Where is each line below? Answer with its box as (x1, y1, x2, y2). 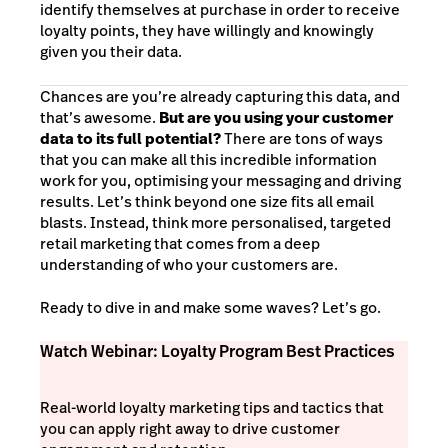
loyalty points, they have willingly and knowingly (40, 19, 374, 41)
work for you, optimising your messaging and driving (40, 169, 401, 191)
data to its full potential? (40, 127, 224, 149)
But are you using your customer (159, 106, 393, 128)
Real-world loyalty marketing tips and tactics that (40, 396, 384, 418)
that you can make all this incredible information (40, 148, 377, 170)
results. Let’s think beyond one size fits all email (40, 190, 374, 212)
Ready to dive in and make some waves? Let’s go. (40, 297, 381, 319)
